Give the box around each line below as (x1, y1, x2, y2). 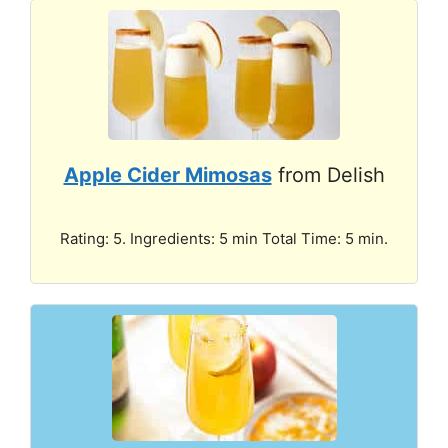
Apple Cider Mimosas (63, 162, 272, 187)
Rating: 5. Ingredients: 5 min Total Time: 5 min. (60, 228, 388, 248)
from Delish (271, 162, 385, 187)
